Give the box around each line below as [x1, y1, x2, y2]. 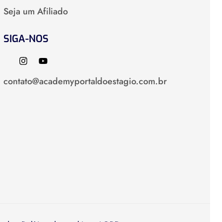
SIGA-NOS [3, 32, 49, 46]
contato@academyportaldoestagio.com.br [3, 75, 167, 88]
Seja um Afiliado [3, 5, 68, 18]
